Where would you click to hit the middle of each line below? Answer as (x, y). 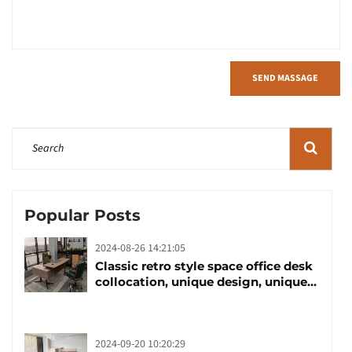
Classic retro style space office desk (204, 266)
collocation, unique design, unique (201, 281)
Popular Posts (82, 215)
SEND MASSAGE (285, 78)
